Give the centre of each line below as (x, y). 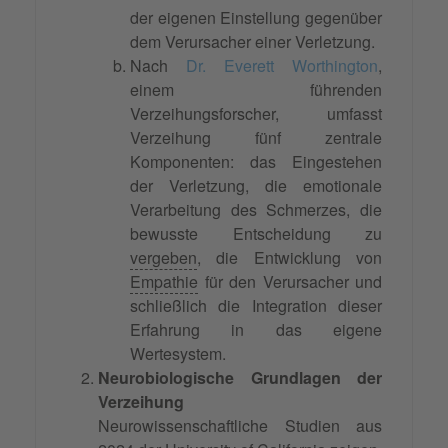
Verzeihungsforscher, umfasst (256, 114)
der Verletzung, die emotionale (256, 186)
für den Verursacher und (290, 282)
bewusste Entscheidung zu (256, 234)
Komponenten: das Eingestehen (256, 162)
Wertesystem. (178, 354)
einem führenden (256, 90)
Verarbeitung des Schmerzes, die (256, 210)
